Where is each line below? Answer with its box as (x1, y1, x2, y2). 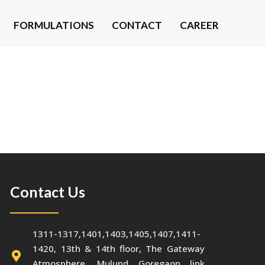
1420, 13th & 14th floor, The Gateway (33, 242, 205, 254)
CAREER (179, 19, 219, 31)
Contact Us (10, 183, 86, 201)
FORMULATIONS (13, 19, 94, 31)
